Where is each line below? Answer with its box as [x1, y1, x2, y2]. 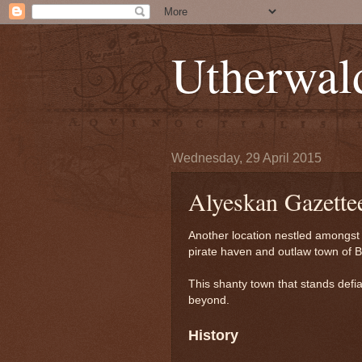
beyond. [188, 293, 229, 306]
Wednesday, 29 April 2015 [171, 151, 322, 165]
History [188, 326, 238, 343]
